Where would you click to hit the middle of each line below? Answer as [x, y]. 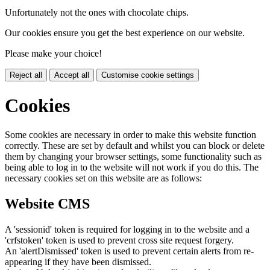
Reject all [26, 75]
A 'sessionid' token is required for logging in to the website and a [127, 229]
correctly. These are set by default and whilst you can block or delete [135, 146]
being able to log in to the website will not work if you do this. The [132, 168]
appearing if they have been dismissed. [78, 262]
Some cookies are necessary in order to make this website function [130, 135]
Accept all [72, 75]
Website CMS [47, 204]
